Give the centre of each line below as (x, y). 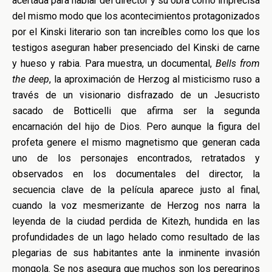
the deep (31, 79)
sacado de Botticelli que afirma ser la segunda (136, 111)
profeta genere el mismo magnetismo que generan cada (136, 142)
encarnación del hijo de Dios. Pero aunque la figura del (136, 127)
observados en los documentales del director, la (136, 174)
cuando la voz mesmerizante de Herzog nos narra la (136, 206)
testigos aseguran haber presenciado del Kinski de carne (136, 48)
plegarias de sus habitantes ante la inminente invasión (136, 253)
